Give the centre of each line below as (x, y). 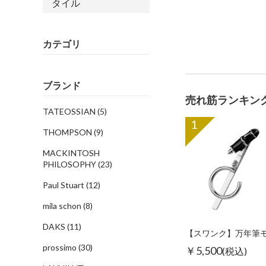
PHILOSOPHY (70, 164)
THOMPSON (68, 132)
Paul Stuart (64, 185)
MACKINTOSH (71, 153)
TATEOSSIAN (70, 111)
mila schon (63, 206)
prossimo (61, 247)
